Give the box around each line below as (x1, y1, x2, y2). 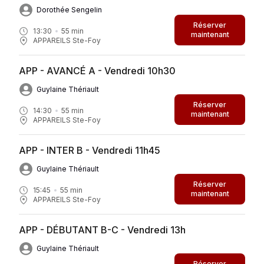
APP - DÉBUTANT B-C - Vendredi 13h (19, 223, 186, 236)
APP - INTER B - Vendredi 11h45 (19, 144, 160, 156)
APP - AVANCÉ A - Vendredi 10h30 (19, 64, 176, 77)
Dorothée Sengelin (37, 5, 102, 14)
